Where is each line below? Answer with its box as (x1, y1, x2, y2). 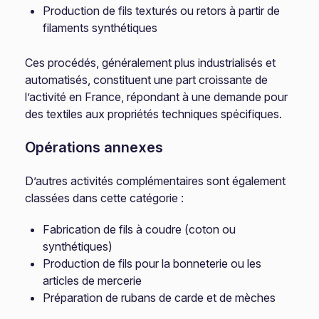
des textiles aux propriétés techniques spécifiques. (25, 107, 283, 121)
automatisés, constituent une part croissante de (25, 73, 268, 87)
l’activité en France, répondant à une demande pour (25, 90, 288, 104)
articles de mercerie (43, 273, 142, 288)
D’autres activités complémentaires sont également (25, 174, 286, 188)
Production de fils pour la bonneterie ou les (43, 256, 262, 271)
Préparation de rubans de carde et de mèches (43, 291, 276, 305)
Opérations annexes (25, 139, 164, 156)
